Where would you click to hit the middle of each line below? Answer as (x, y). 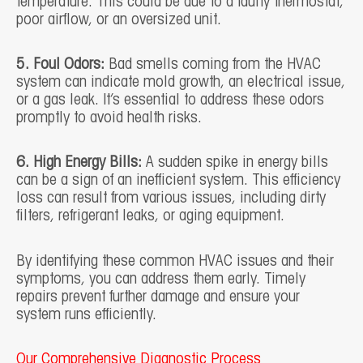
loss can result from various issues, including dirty (171, 199)
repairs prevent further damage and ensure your (158, 297)
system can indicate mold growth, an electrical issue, (181, 83)
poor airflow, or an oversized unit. (119, 20)
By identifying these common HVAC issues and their (175, 261)
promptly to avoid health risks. (109, 118)
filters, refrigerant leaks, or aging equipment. (150, 217)
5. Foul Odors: (60, 65)
